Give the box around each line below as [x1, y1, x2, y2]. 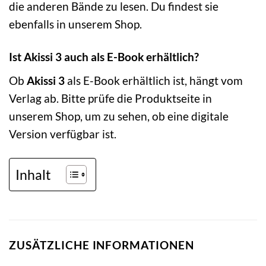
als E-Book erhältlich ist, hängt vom [65, 74, 243, 88]
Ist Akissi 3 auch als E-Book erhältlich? [9, 50, 199, 64]
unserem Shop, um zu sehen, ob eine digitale [9, 109, 229, 123]
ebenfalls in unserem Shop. [9, 17, 142, 31]
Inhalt [15, 166, 51, 183]
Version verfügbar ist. [9, 127, 116, 141]
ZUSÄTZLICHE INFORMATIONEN [9, 237, 194, 252]
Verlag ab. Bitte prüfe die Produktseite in [9, 91, 212, 106]
